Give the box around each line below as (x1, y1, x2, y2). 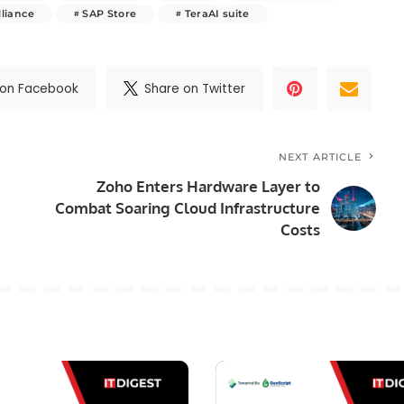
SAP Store (82, 7, 137, 21)
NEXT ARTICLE (279, 151, 363, 164)
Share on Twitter (144, 79, 246, 97)
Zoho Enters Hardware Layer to (96, 177, 321, 197)
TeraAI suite (184, 7, 250, 21)
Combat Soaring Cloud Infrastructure (55, 198, 321, 218)
